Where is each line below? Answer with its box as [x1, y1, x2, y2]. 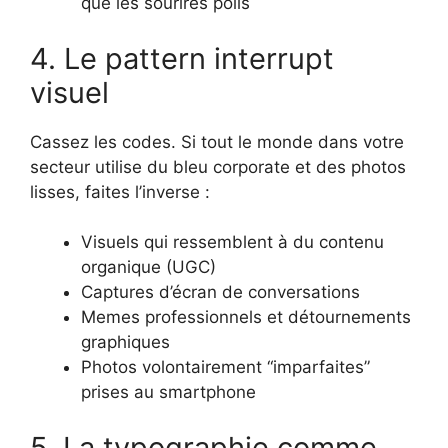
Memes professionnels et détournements [81, 307, 411, 328]
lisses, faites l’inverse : [30, 181, 210, 202]
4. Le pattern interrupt [30, 40, 334, 76]
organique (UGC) [81, 257, 216, 278]
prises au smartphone [81, 382, 256, 403]
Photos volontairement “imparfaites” [81, 357, 370, 378]
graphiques [81, 332, 170, 353]
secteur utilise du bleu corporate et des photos [30, 156, 406, 177]
